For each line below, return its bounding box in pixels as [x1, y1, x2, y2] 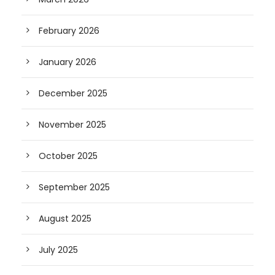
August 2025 [39, 212, 91, 225]
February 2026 [39, 25, 99, 37]
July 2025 [39, 244, 78, 256]
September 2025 [39, 181, 110, 193]
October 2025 [39, 150, 98, 162]
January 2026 [39, 56, 96, 68]
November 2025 [39, 118, 106, 131]
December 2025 [39, 87, 107, 99]
